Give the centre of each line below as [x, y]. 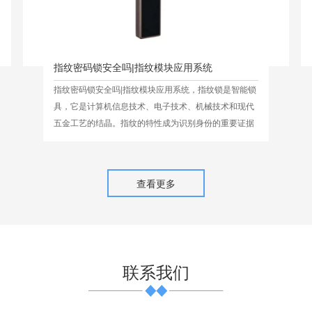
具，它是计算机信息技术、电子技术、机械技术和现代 [154, 106]
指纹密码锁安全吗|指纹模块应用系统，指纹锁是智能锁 [155, 89]
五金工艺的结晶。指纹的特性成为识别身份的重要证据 [154, 123]
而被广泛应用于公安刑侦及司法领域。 [124, 139]
